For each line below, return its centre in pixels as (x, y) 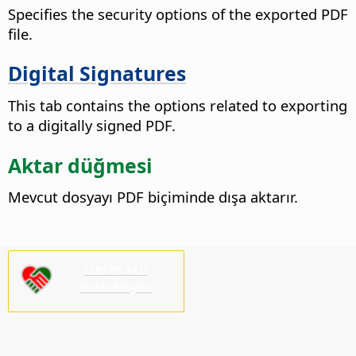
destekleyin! (116, 287)
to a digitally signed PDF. (92, 125)
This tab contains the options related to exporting (178, 105)
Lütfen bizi (116, 270)
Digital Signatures (97, 74)
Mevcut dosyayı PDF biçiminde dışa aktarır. (153, 197)
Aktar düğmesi (80, 165)
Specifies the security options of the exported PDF (178, 14)
